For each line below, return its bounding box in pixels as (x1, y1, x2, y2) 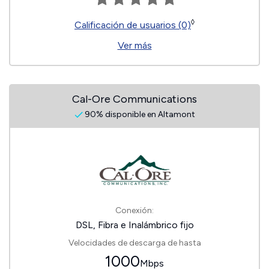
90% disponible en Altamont (82, 109, 195, 119)
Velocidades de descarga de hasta (68, 238, 201, 248)
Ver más (117, 40, 152, 51)
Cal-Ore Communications (72, 92, 197, 106)
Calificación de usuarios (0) (74, 19, 191, 31)
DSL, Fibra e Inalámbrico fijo (75, 219, 194, 231)
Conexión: (115, 205, 154, 216)
